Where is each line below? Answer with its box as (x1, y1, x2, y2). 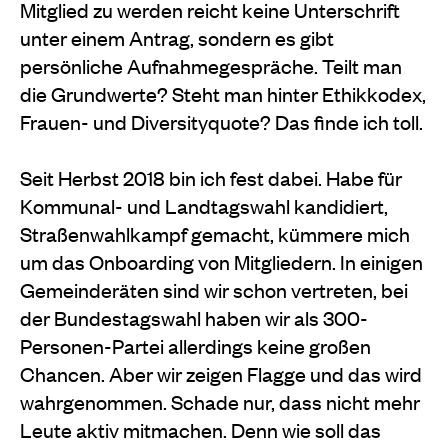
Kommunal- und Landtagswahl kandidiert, (20, 191, 388, 219)
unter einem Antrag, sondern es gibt (20, 23, 334, 51)
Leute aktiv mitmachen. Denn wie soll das (20, 415, 381, 443)
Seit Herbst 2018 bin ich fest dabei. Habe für (20, 163, 402, 191)
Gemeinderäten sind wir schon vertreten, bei (20, 275, 408, 303)
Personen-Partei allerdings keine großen (20, 331, 371, 359)
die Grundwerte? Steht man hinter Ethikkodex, (20, 79, 426, 107)
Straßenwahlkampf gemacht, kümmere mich (20, 219, 410, 247)
